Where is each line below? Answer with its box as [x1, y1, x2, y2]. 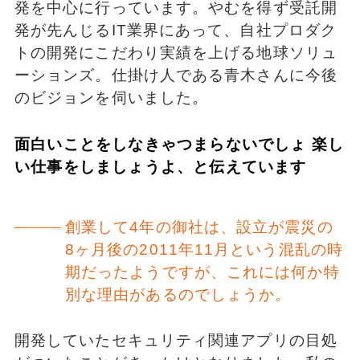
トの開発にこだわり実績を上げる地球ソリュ [14, 43, 337, 61]
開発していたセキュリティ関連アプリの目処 [14, 331, 337, 349]
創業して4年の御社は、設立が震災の [64, 219, 333, 236]
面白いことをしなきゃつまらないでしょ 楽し [14, 135, 345, 153]
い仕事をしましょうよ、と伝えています [14, 157, 307, 175]
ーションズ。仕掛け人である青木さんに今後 [14, 66, 337, 84]
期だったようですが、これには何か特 [64, 264, 340, 281]
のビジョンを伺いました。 [14, 88, 209, 106]
